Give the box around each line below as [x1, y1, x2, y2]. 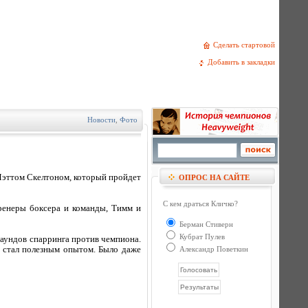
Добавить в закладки [208, 58, 279, 67]
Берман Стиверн [177, 220, 233, 228]
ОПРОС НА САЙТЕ [179, 173, 250, 181]
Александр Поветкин [177, 245, 248, 253]
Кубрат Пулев [177, 232, 225, 241]
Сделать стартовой [213, 41, 279, 49]
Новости [87, 115, 115, 124]
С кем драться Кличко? [163, 199, 238, 208]
